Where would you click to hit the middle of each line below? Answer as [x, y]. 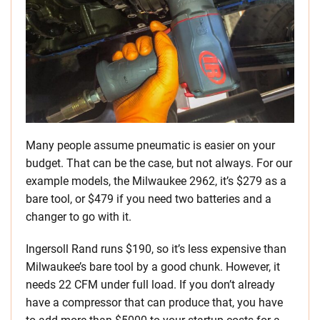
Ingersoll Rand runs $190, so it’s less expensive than [156, 249]
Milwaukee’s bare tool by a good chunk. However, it [153, 267]
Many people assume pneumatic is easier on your [150, 146]
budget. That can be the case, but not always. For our [159, 164]
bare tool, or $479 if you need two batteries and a [149, 199]
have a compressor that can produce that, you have [154, 303]
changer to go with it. [79, 217]
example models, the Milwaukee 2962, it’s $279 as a [156, 181]
